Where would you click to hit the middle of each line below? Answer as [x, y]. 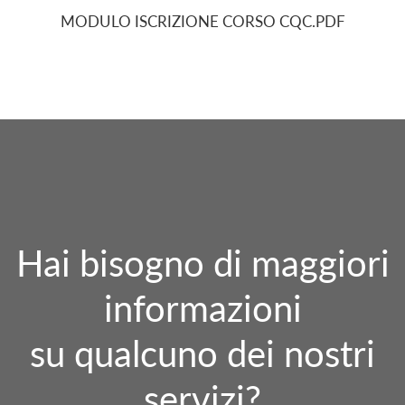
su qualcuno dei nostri [202, 354]
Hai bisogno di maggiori [202, 264]
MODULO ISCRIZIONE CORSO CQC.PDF [202, 22]
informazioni [202, 309]
